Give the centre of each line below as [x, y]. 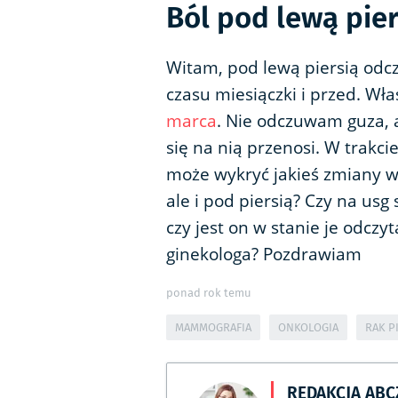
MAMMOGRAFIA [213, 328]
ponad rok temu [209, 293]
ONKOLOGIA [308, 328]
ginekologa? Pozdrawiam [264, 255]
